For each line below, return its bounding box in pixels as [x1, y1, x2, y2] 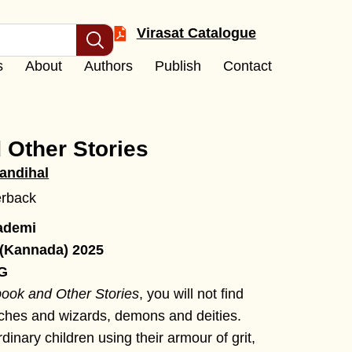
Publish [154, 58, 201, 74]
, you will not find [139, 286, 244, 302]
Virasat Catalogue [136, 25, 256, 41]
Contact [222, 58, 272, 74]
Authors [83, 58, 133, 74]
